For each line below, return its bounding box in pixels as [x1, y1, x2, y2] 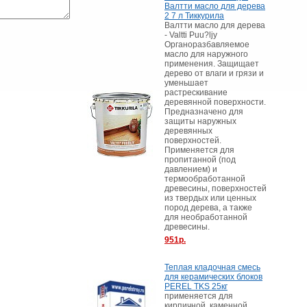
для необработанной [164, 212, 247, 222]
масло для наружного [164, 49, 248, 59]
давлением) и [164, 164, 217, 174]
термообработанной [164, 174, 245, 184]
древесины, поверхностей [164, 184, 267, 193]
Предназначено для [164, 107, 243, 116]
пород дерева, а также [164, 203, 252, 212]
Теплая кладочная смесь [164, 262, 260, 272]
